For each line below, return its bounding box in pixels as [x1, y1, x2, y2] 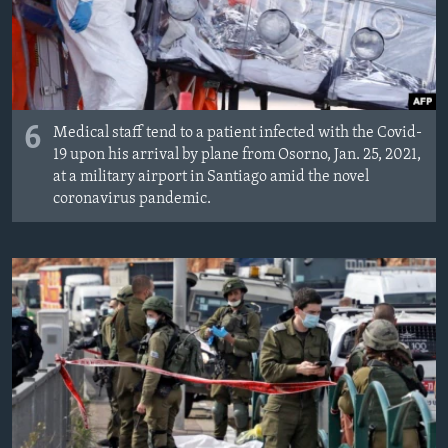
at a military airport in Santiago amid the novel [53, 169, 369, 186]
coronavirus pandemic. [53, 191, 211, 208]
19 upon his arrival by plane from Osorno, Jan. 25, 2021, [53, 147, 421, 164]
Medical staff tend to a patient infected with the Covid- [53, 125, 422, 142]
